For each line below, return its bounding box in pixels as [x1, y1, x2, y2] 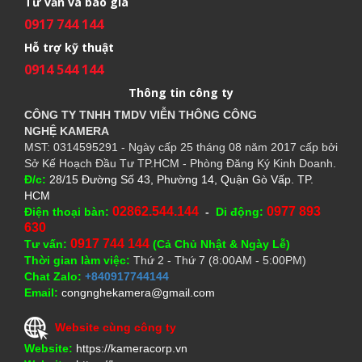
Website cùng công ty [55, 321, 176, 335]
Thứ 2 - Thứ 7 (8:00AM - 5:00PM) [133, 254, 306, 267]
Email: [24, 286, 58, 300]
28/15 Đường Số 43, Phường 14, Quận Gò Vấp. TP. [49, 173, 314, 187]
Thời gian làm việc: [24, 254, 130, 267]
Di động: [216, 205, 263, 219]
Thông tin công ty [128, 85, 234, 101]
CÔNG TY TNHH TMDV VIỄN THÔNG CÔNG [24, 108, 257, 122]
